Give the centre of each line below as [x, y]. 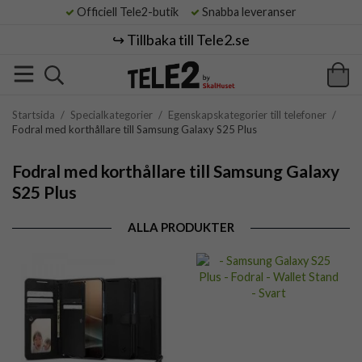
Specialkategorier [112, 115]
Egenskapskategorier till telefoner [247, 115]
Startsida [34, 115]
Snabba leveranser [248, 12]
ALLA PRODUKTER [181, 227]
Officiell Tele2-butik [131, 12]
